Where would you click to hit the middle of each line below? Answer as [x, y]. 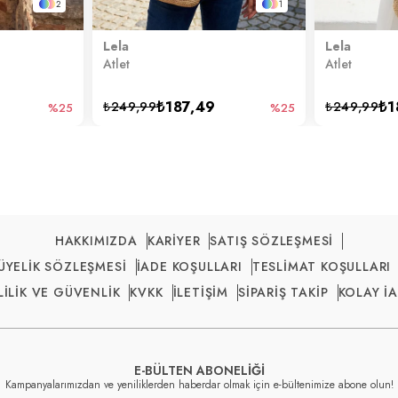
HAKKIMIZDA [96, 240]
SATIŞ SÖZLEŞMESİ [272, 240]
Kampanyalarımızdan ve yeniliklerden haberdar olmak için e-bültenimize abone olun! [199, 384]
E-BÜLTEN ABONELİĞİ [199, 370]
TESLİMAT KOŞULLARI [322, 266]
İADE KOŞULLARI [189, 266]
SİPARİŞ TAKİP [283, 292]
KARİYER [174, 240]
